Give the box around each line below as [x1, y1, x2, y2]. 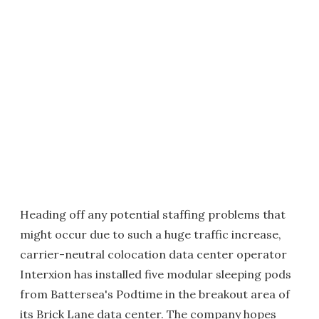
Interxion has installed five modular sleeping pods [20, 266, 291, 281]
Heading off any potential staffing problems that [20, 206, 286, 221]
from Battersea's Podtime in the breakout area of [20, 286, 290, 301]
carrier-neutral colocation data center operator [20, 246, 287, 261]
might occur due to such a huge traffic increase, [20, 226, 281, 241]
